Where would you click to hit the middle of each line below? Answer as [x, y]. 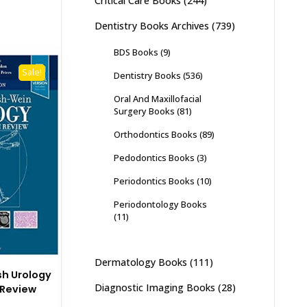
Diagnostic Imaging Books [155, 287]
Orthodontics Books [155, 134]
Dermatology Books [140, 262]
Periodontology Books [160, 204]
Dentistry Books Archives [151, 26]
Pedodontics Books [154, 158]
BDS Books [136, 52]
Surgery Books [144, 111]
